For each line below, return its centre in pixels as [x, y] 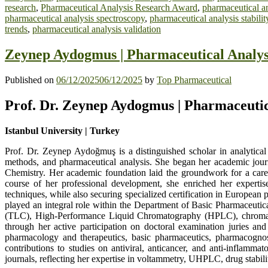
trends [16, 29]
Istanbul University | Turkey [62, 130]
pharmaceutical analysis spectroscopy [75, 19]
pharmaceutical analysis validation [97, 29]
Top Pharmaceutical [194, 80]
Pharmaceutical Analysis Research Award [119, 8]
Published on [31, 80]
